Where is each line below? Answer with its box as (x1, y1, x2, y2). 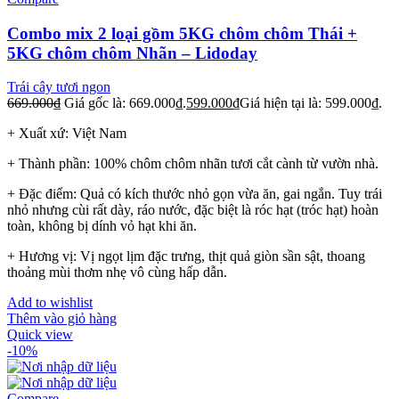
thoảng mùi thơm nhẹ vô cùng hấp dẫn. (7, 265, 227, 281)
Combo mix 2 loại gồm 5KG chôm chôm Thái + (7, 23, 357, 43)
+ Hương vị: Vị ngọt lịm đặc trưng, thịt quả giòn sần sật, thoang (7, 248, 365, 265)
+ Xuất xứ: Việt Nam (7, 126, 126, 142)
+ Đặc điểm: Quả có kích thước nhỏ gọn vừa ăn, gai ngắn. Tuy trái (7, 186, 382, 202)
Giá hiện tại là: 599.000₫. (240, 95, 382, 111)
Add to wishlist (7, 295, 93, 311)
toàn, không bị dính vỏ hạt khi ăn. (7, 218, 197, 234)
